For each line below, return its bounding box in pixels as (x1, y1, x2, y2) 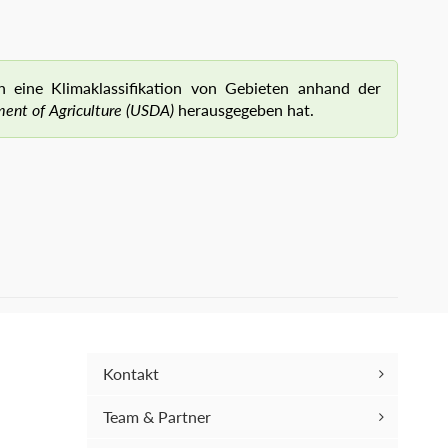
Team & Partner (103, 405, 211, 429)
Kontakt (103, 362, 159, 386)
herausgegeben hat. (174, 98, 314, 121)
